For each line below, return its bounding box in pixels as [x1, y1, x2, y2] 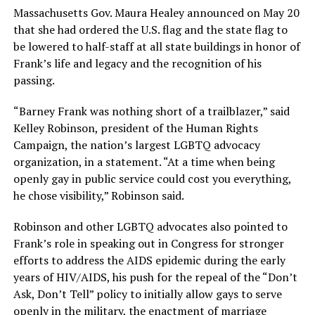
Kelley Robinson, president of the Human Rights [13, 120, 258, 136]
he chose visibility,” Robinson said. [13, 187, 184, 203]
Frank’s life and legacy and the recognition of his [13, 55, 262, 71]
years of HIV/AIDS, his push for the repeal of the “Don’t [13, 269, 297, 285]
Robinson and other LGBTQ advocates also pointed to [13, 218, 288, 234]
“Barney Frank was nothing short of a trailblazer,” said [13, 103, 290, 119]
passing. [13, 72, 55, 88]
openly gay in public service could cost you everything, [13, 170, 291, 186]
